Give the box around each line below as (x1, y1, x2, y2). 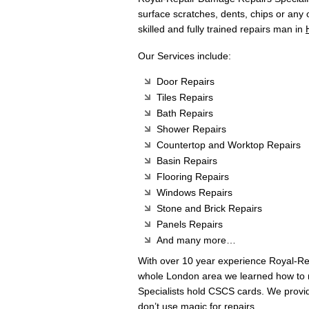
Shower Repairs (157, 123, 226, 135)
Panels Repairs (157, 219, 223, 230)
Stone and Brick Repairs (157, 203, 262, 215)
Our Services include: (138, 50, 231, 62)
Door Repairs (157, 76, 215, 88)
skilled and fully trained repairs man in (138, 23, 306, 35)
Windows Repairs (157, 187, 232, 199)
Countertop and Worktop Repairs (157, 139, 301, 151)
